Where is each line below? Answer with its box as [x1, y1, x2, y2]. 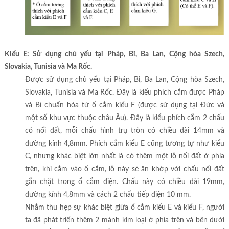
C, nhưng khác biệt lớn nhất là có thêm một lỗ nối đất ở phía [25, 153, 225, 161]
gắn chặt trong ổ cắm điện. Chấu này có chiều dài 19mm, [25, 178, 225, 186]
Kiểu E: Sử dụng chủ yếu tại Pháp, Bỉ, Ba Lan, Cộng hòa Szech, [4, 51, 225, 58]
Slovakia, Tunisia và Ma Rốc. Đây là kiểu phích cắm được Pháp [25, 89, 225, 97]
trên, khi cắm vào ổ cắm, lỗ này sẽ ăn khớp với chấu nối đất [25, 166, 225, 173]
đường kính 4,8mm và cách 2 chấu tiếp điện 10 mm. [25, 191, 191, 199]
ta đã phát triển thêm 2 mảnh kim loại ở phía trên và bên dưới [25, 217, 225, 224]
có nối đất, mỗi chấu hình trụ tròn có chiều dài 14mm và [25, 127, 225, 135]
